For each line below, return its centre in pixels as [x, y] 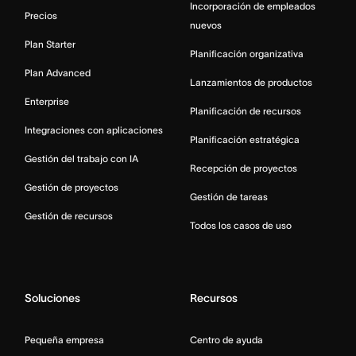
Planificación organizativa [247, 54]
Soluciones [52, 298]
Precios [41, 16]
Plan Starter [50, 44]
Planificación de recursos [246, 111]
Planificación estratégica [245, 140]
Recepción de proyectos [244, 168]
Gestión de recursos [69, 216]
